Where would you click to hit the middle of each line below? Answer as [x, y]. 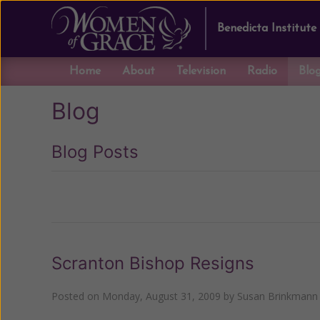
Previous [92, 197]
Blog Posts [95, 152]
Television [201, 71]
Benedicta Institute [267, 29]
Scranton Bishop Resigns [153, 263]
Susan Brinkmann [277, 296]
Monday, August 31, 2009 [161, 296]
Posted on [77, 296]
